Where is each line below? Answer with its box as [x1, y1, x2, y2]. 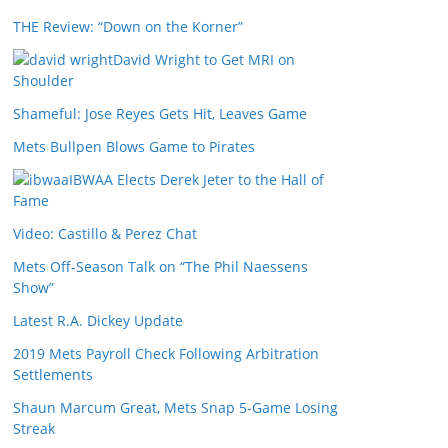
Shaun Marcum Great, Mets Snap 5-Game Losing [13, 398, 338, 417]
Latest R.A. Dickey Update [13, 311, 183, 330]
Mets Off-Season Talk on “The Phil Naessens [13, 257, 308, 276]
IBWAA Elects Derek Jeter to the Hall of [69, 170, 324, 189]
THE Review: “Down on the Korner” [13, 17, 243, 36]
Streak [13, 419, 55, 438]
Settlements [13, 365, 93, 384]
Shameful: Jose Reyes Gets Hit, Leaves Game [13, 104, 307, 123]
